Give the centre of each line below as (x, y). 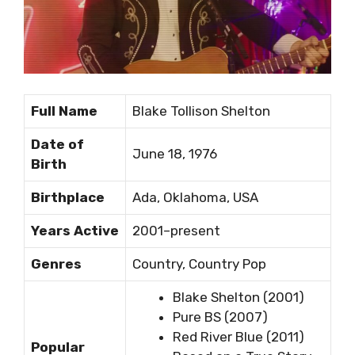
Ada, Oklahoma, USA (195, 197)
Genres (56, 263)
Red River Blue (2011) (239, 336)
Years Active (75, 230)
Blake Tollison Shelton (201, 111)
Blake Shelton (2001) (239, 297)
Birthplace (68, 197)
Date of (57, 144)
